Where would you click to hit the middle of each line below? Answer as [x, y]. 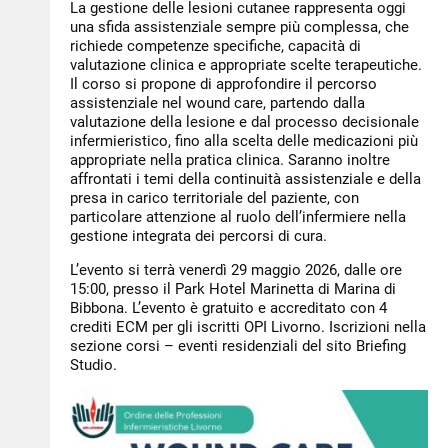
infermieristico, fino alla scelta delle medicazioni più [244, 141]
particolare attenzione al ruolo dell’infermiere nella [238, 217]
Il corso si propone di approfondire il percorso [223, 84]
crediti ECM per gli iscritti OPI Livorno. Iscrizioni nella [248, 327]
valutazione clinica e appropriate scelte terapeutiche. [246, 65]
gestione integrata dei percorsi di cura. [198, 236]
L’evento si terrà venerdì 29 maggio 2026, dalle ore [236, 270]
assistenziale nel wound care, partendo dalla [217, 103]
